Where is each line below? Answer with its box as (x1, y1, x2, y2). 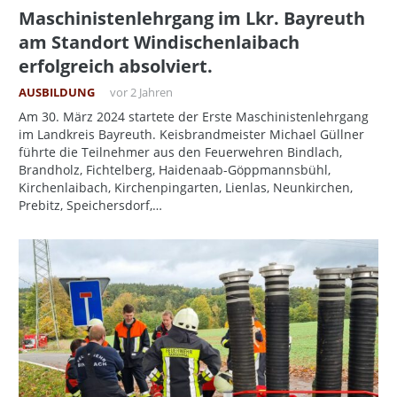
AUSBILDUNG (19, 84, 95, 100)
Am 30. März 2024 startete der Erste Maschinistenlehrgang (19, 107, 369, 125)
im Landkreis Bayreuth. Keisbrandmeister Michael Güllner (19, 125, 364, 143)
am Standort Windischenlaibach (19, 29, 300, 54)
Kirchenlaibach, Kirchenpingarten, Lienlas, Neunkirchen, (19, 178, 353, 196)
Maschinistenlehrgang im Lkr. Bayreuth (19, 5, 365, 30)
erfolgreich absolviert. (19, 53, 213, 78)
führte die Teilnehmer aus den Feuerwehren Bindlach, (19, 143, 342, 160)
